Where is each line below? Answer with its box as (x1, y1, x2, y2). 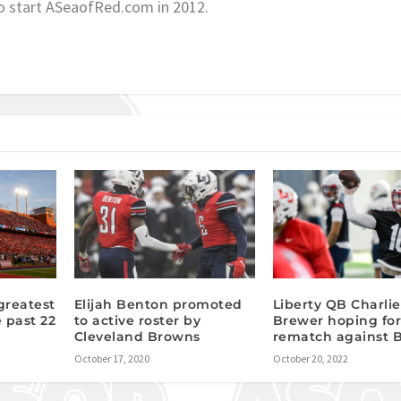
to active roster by (73, 311, 201, 328)
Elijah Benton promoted (73, 295, 243, 312)
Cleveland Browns (73, 328, 200, 345)
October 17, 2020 (73, 351, 149, 365)
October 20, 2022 (272, 351, 348, 365)
